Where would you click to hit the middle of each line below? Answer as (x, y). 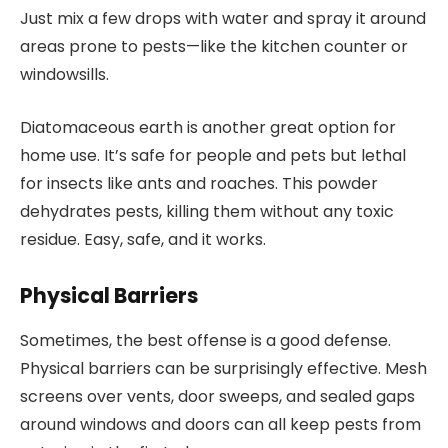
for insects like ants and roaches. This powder (199, 183)
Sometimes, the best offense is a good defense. (205, 340)
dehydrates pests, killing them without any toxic (207, 211)
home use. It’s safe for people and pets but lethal (213, 155)
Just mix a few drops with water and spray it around (223, 18)
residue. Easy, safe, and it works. (143, 239)
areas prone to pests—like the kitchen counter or (214, 46)
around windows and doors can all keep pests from (220, 424)
